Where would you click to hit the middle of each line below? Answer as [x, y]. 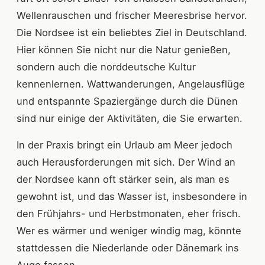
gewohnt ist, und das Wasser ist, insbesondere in [132, 197]
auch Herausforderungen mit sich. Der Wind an [126, 162]
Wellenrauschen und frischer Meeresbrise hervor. [132, 16]
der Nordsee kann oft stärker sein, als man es [123, 180]
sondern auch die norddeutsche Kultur [106, 67]
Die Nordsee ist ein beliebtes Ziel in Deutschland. [132, 33]
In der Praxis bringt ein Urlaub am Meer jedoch [125, 145]
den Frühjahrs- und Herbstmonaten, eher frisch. [129, 214]
